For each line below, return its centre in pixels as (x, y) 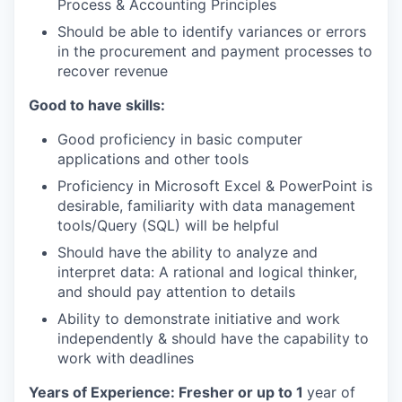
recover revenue (113, 71)
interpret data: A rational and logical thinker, (207, 272)
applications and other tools (153, 159)
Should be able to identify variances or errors (212, 31)
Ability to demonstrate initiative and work (199, 319)
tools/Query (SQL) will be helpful (168, 225)
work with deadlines (126, 358)
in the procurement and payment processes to (215, 51)
